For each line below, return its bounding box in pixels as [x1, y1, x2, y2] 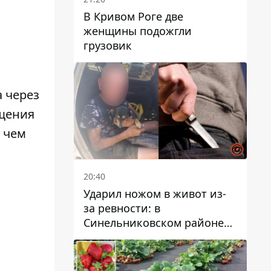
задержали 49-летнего [83, 230, 202, 245]
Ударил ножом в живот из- [83, 186, 226, 201]
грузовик [83, 38, 132, 53]
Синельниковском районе [83, 215, 224, 230]
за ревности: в [83, 201, 160, 216]
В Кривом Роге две [83, 8, 183, 24]
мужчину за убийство [83, 244, 199, 260]
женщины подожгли [83, 23, 192, 38]
